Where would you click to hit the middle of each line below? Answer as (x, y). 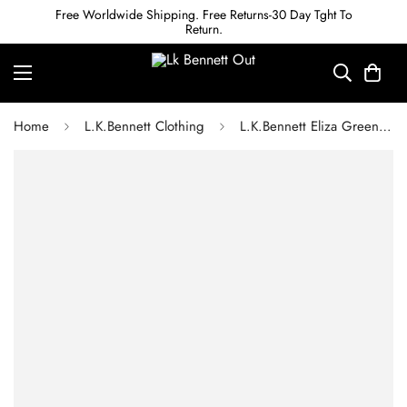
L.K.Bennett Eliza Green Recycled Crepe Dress (385, 126)
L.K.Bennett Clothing (144, 126)
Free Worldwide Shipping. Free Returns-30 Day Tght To (203, 15)
